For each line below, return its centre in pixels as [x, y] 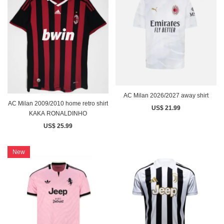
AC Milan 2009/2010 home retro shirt [58, 103]
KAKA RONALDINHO [58, 113]
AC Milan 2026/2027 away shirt [166, 95]
